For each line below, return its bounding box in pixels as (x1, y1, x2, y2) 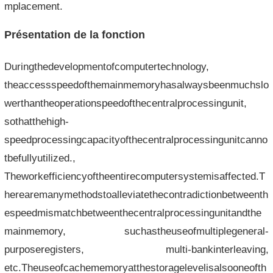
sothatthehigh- (4, 115, 69, 127)
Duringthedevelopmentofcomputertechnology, (4, 60, 209, 72)
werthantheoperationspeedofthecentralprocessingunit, (4, 97, 247, 108)
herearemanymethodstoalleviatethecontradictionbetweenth (4, 188, 268, 200)
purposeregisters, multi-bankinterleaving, (4, 243, 269, 255)
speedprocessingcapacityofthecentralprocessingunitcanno (4, 133, 268, 145)
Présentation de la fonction (4, 28, 145, 41)
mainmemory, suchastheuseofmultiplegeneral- (4, 225, 269, 236)
